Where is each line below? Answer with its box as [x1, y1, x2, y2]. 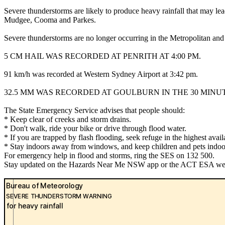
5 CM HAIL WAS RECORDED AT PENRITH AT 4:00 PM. [4, 52, 201, 61]
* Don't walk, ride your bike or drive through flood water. [4, 124, 186, 133]
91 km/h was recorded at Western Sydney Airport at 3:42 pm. [4, 70, 198, 79]
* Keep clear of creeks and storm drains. [4, 115, 131, 124]
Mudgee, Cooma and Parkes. [4, 16, 96, 25]
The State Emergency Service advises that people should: [4, 106, 185, 115]
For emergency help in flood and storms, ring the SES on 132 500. [4, 151, 214, 160]
